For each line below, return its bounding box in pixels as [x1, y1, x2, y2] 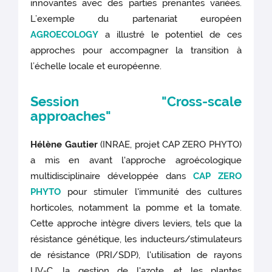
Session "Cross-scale [30, 93, 242, 109]
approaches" [30, 107, 112, 124]
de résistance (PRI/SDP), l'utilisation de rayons [30, 249, 242, 260]
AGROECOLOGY [30, 29, 99, 40]
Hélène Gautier [30, 138, 101, 150]
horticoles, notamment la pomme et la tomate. [30, 202, 242, 213]
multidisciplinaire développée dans [30, 170, 193, 182]
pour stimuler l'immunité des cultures [61, 186, 242, 197]
